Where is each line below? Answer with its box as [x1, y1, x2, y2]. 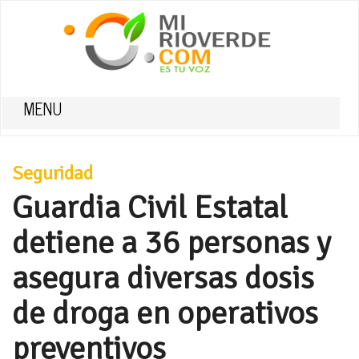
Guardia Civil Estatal [12, 188, 288, 228]
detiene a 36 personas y [12, 223, 331, 263]
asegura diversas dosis [12, 258, 314, 298]
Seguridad [12, 161, 93, 185]
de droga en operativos [12, 293, 318, 333]
